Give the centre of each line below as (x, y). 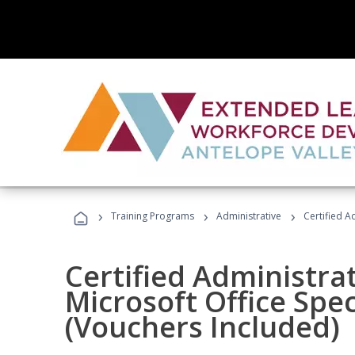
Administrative (249, 216)
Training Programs (153, 216)
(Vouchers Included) (202, 327)
